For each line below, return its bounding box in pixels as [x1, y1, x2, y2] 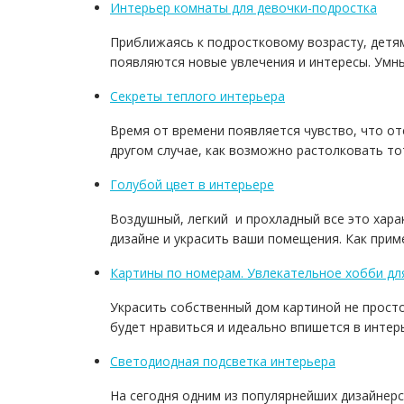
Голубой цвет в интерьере [110, 176, 274, 193]
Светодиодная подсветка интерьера [110, 353, 335, 370]
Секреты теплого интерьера [110, 87, 285, 105]
